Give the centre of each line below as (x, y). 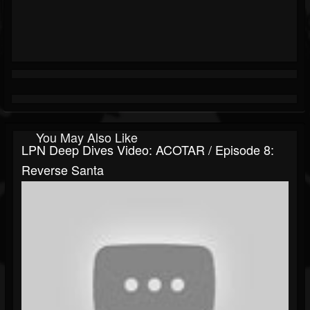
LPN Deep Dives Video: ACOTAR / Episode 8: (148, 150)
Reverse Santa (63, 170)
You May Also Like (87, 137)
